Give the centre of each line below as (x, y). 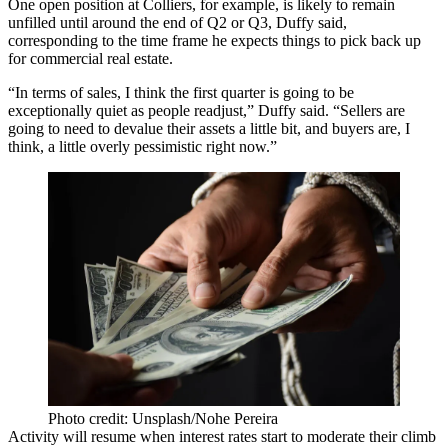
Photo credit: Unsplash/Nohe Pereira (163, 419)
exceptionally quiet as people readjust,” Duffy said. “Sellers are (206, 110)
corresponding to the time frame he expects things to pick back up (214, 40)
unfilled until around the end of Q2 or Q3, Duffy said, (177, 22)
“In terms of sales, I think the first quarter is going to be (181, 92)
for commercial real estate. (90, 58)
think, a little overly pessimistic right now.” (142, 146)
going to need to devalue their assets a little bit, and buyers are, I (209, 128)
